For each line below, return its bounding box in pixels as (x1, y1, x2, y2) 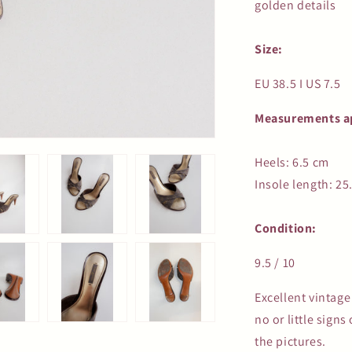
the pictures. (255, 333, 326, 350)
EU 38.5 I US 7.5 (255, 75, 341, 93)
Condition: (255, 220, 317, 237)
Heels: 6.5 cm (255, 154, 329, 171)
